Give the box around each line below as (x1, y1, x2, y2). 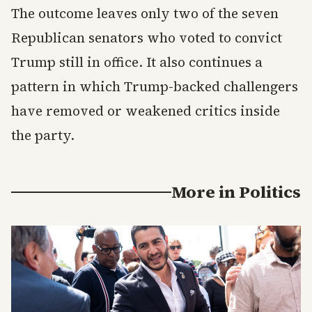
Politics (239, 180, 301, 203)
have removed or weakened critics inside (11, 101, 280, 120)
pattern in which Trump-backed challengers (11, 77, 298, 95)
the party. (11, 125, 75, 144)
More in (171, 180, 239, 203)
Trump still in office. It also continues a (11, 52, 263, 71)
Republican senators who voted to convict (11, 28, 282, 47)
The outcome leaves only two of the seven (11, 3, 279, 22)
